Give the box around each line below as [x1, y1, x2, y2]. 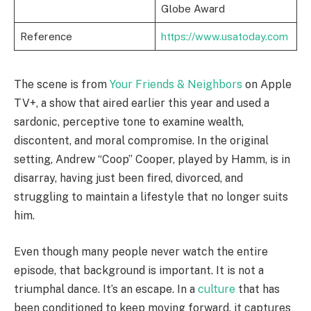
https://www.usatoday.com [160, 31, 288, 43]
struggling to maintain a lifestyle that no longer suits [14, 190, 288, 204]
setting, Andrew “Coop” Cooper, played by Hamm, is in [14, 153, 290, 167]
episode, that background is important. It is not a [14, 263, 264, 277]
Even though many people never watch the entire [14, 244, 268, 258]
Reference [19, 31, 72, 43]
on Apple [242, 78, 292, 92]
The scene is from [14, 78, 110, 92]
